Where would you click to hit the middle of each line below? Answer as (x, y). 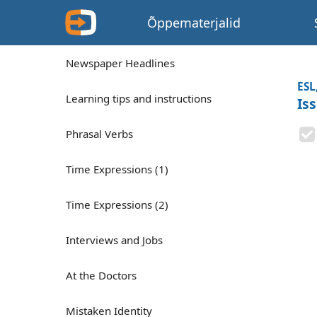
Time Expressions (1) (117, 169)
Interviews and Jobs (114, 240)
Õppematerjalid (194, 23)
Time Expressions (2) (117, 204)
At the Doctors (101, 275)
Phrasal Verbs (99, 134)
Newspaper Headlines (120, 63)
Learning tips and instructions (139, 98)
